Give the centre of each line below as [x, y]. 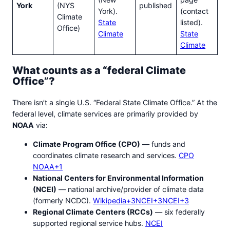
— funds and [163, 144]
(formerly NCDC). [63, 200]
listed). [192, 23]
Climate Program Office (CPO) [87, 144]
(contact [195, 11]
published [156, 6]
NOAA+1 [48, 166]
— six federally [179, 212]
